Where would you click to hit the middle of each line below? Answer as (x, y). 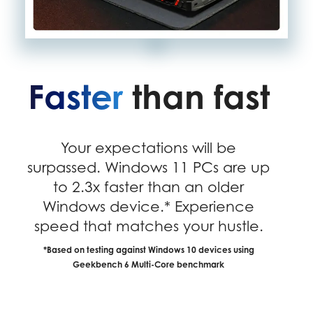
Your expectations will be (149, 148)
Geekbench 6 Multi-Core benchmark (149, 265)
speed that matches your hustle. (148, 226)
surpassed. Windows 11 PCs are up (149, 168)
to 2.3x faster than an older (149, 187)
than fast (196, 96)
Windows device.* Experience (149, 207)
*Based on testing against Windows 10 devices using (148, 250)
